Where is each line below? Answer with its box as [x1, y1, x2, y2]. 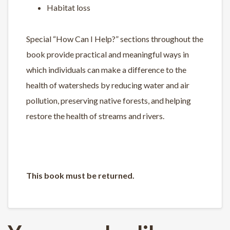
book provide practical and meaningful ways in [26, 49, 189, 60]
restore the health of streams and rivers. [26, 111, 164, 121]
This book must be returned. [26, 170, 135, 181]
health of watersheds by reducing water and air [26, 80, 189, 90]
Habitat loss [47, 2, 90, 12]
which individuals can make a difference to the [26, 65, 186, 75]
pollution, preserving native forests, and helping [26, 95, 191, 106]
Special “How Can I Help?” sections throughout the [26, 34, 203, 44]
